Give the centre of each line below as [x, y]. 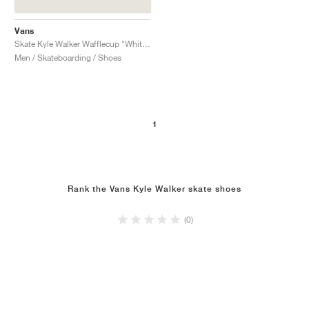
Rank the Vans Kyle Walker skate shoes [154, 189]
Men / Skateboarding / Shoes [68, 57]
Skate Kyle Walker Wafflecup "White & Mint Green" [146, 43]
